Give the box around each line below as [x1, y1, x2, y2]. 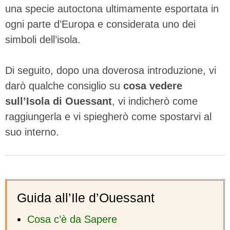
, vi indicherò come [112, 95, 198, 107]
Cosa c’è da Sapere [27, 213, 117, 225]
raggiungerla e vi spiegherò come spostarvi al [5, 110, 212, 122]
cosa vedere [123, 80, 182, 91]
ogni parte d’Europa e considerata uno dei [5, 18, 196, 30]
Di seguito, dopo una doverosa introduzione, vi [5, 64, 216, 76]
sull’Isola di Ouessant [5, 95, 112, 107]
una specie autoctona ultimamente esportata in [5, 3, 219, 14]
